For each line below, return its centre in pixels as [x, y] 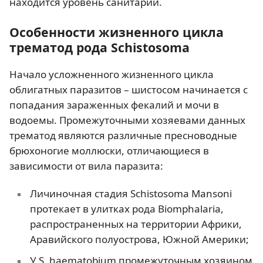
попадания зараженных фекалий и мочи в [114, 104]
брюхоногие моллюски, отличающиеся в [109, 150]
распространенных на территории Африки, [136, 224]
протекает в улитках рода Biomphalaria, [127, 209]
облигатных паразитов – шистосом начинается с [129, 89]
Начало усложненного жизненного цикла [112, 74]
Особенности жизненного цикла [117, 32]
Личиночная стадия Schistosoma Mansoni [131, 194]
